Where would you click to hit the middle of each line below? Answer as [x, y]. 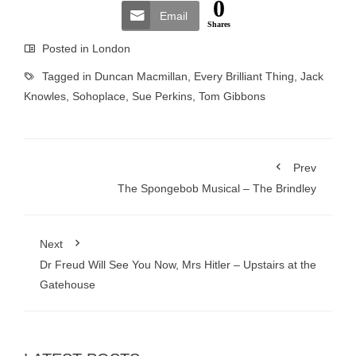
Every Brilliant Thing [244, 76]
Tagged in [67, 76]
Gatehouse [68, 284]
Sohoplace [99, 96]
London [111, 48]
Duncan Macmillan [141, 76]
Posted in [66, 48]
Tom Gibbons [232, 96]
